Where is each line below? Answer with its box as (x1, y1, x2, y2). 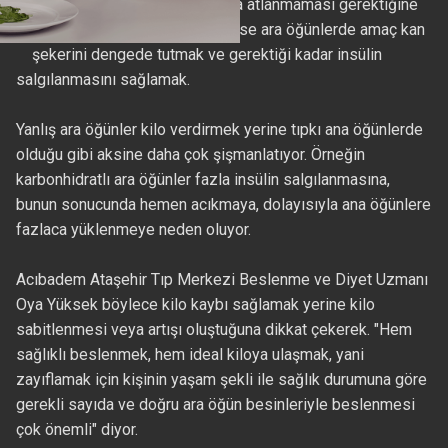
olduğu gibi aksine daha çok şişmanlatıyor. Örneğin (15, 145, 365, 165)
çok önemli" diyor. (15, 420, 138, 440)
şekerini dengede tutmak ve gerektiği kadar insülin (31, 45, 382, 65)
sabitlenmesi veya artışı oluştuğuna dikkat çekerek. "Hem (15, 320, 412, 340)
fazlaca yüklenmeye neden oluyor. (15, 220, 251, 240)
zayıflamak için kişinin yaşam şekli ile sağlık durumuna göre (15, 370, 427, 390)
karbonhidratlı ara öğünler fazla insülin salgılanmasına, (15, 170, 390, 190)
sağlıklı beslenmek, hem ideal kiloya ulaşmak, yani (15, 345, 364, 365)
